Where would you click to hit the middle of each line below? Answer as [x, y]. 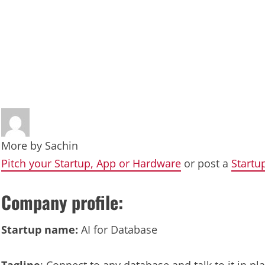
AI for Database [118, 230]
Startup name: [40, 230]
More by [23, 146]
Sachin [62, 146]
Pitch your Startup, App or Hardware [91, 163]
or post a [206, 163]
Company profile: [62, 202]
